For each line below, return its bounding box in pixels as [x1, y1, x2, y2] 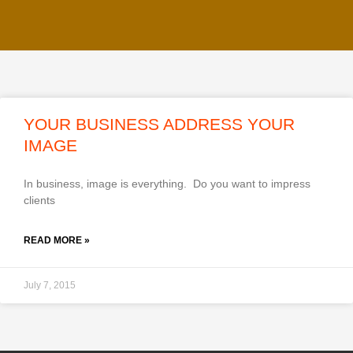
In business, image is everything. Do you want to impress [24, 176, 310, 190]
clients [24, 193, 55, 206]
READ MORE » [24, 234, 90, 246]
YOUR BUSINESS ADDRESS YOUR [24, 114, 295, 133]
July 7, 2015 [24, 279, 76, 291]
